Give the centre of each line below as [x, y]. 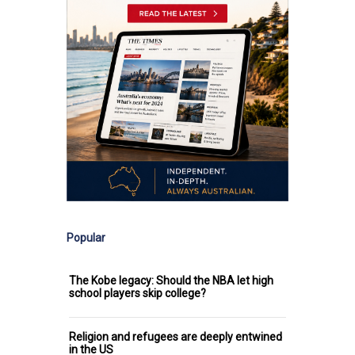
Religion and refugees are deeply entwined [176, 337]
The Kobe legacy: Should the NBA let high [171, 281]
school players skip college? [137, 294]
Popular [86, 238]
